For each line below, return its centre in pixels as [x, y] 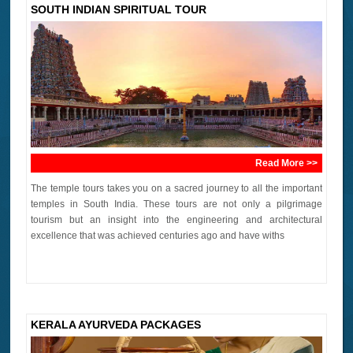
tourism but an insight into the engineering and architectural [176, 219]
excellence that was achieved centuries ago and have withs [158, 235]
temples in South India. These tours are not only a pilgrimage [176, 204]
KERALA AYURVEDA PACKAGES [116, 324]
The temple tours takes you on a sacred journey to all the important [176, 188]
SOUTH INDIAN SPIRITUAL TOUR [119, 9]
